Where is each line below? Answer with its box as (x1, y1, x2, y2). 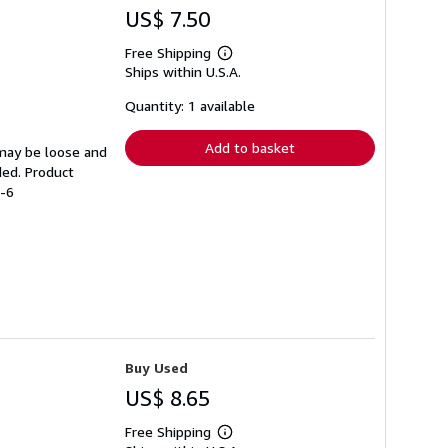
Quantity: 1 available (125, 96, 255, 114)
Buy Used (125, 358, 188, 376)
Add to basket (205, 138, 295, 156)
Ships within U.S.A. (125, 62, 241, 80)
